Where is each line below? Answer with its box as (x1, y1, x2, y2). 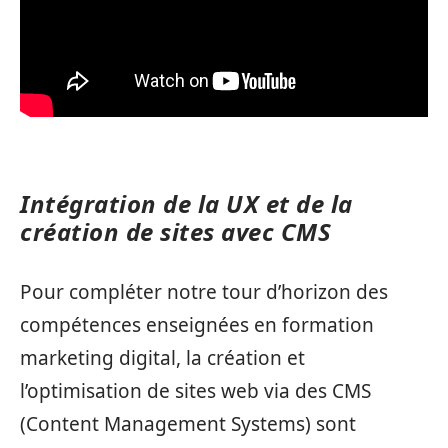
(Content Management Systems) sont (20, 411, 356, 438)
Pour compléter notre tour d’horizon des (20, 279, 388, 306)
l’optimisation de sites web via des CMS (20, 378, 371, 405)
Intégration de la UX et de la (20, 186, 353, 220)
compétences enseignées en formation (20, 312, 374, 339)
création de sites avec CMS (20, 214, 331, 248)
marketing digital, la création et (20, 345, 305, 372)
